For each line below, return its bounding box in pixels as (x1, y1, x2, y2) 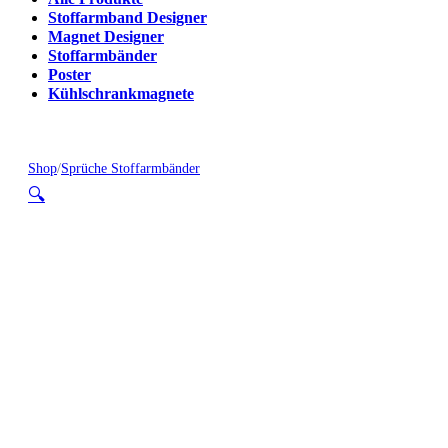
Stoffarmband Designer (48, 9, 207, 28)
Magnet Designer (48, 28, 164, 47)
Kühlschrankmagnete (48, 85, 194, 104)
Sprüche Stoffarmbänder (61, 160, 200, 177)
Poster (48, 66, 91, 85)
